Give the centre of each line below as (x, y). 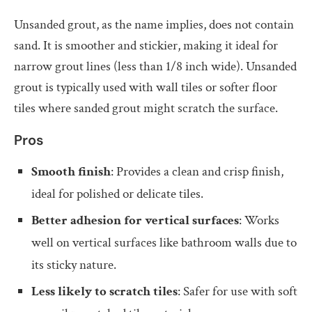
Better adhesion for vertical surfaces (135, 220)
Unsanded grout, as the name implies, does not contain (154, 24)
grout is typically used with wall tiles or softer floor (146, 87)
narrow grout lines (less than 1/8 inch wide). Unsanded (155, 66)
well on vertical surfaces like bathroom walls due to (164, 242)
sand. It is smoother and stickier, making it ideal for (146, 45)
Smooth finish (71, 171)
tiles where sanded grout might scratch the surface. (146, 108)
